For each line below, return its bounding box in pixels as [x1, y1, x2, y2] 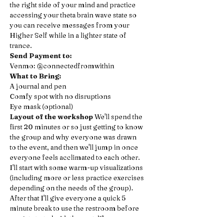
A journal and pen [10, 82, 68, 91]
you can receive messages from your [10, 21, 131, 30]
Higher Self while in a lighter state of [10, 31, 128, 40]
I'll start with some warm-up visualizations [10, 163, 144, 172]
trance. [10, 41, 32, 50]
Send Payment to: [10, 51, 72, 61]
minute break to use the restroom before [10, 204, 140, 213]
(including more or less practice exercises [10, 173, 145, 183]
